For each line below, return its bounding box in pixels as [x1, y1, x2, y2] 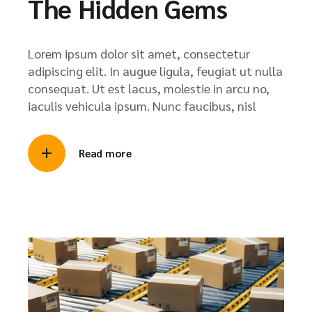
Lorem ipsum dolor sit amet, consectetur [28, 45, 250, 62]
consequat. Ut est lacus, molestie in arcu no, [28, 80, 270, 97]
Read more [79, 146, 132, 160]
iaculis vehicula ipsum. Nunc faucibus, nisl [28, 97, 256, 114]
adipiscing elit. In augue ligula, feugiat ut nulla [28, 63, 283, 79]
